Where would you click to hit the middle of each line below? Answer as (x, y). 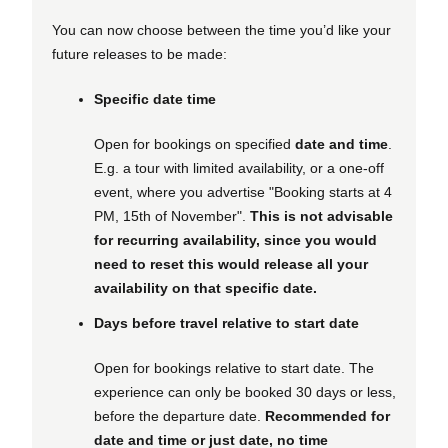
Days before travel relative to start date (226, 322)
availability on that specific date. (205, 288)
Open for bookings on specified (194, 144)
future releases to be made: (139, 54)
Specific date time (155, 99)
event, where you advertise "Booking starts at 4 (243, 192)
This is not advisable (321, 216)
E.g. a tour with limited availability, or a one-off (239, 168)
